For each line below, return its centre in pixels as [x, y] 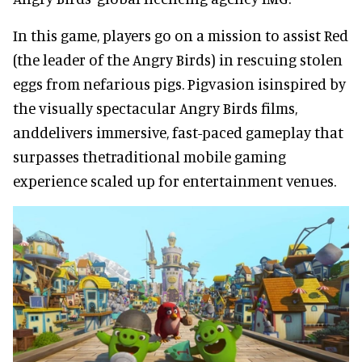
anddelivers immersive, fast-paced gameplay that [178, 132]
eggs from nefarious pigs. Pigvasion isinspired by [179, 83]
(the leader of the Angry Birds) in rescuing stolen [178, 59]
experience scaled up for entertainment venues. [175, 180]
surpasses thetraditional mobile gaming [149, 156]
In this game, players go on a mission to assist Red [181, 35]
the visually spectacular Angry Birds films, [155, 107]
